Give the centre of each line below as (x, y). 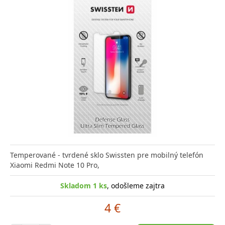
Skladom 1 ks (84, 185)
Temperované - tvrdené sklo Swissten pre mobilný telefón (107, 155)
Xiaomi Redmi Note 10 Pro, (55, 165)
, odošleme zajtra (136, 185)
